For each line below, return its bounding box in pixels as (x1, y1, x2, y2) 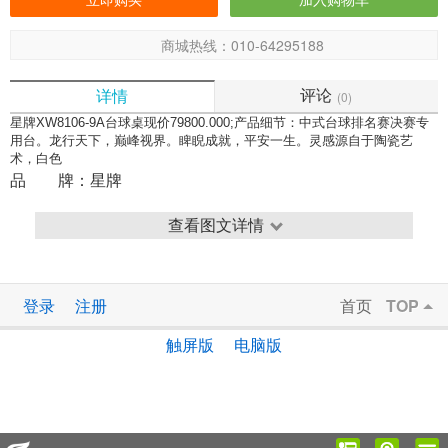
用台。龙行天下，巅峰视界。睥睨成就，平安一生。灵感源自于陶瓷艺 (10, 132, 413, 148)
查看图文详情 (167, 212, 264, 236)
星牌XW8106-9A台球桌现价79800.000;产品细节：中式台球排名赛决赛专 (10, 114, 429, 130)
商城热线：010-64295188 (160, 35, 324, 55)
